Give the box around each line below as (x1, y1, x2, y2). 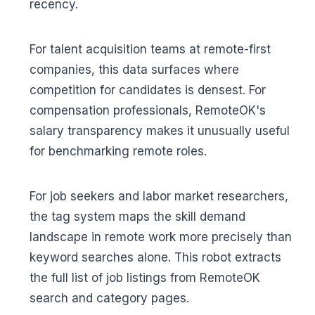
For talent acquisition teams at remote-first (30, 42, 271, 57)
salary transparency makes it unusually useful (30, 124, 290, 139)
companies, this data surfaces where (30, 63, 239, 77)
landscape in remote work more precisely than (30, 230, 292, 245)
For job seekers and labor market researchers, (30, 189, 288, 204)
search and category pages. (30, 291, 189, 306)
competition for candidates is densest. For (30, 83, 266, 98)
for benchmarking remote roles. (30, 144, 207, 159)
